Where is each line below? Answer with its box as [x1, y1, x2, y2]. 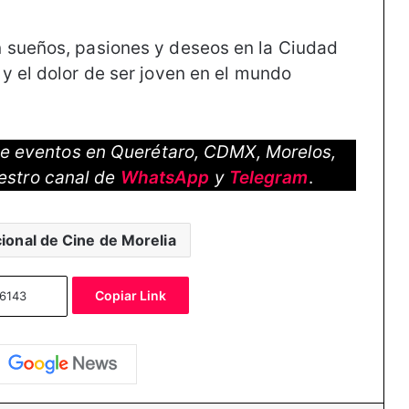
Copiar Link [95, 287, 167, 303]
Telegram [228, 166, 309, 188]
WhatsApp [120, 166, 210, 188]
